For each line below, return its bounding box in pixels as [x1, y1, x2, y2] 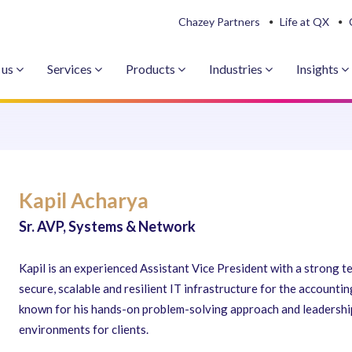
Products [126, 61, 178, 76]
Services [47, 61, 94, 76]
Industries [209, 61, 265, 76]
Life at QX [280, 15, 329, 28]
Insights [296, 61, 341, 76]
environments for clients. [19, 322, 148, 336]
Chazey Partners [178, 15, 260, 28]
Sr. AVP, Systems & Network [19, 218, 196, 235]
